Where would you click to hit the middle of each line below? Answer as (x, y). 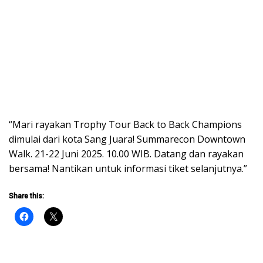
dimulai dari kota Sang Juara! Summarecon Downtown (127, 139)
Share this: (26, 196)
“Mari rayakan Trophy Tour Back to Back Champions (125, 124)
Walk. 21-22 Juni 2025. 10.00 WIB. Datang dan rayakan (126, 154)
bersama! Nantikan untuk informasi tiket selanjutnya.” (128, 168)
